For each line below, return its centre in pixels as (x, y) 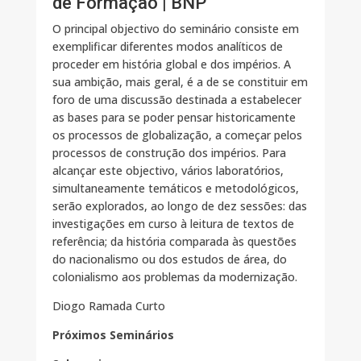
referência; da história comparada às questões (174, 242)
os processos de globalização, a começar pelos (177, 135)
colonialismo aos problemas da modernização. (174, 277)
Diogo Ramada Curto (108, 306)
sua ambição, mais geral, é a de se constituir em (180, 82)
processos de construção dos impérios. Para (169, 153)
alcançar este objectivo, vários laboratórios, (168, 171)
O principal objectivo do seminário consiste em (175, 29)
